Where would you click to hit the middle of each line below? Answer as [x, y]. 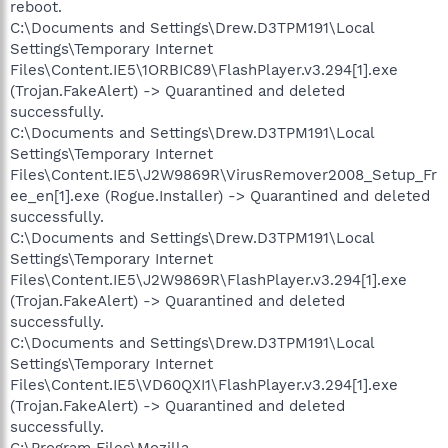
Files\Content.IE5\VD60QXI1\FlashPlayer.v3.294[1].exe [204, 384]
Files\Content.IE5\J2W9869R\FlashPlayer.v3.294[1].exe [208, 279]
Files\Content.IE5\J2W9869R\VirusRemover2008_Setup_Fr [223, 174]
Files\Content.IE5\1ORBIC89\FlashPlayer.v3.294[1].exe [204, 69]
